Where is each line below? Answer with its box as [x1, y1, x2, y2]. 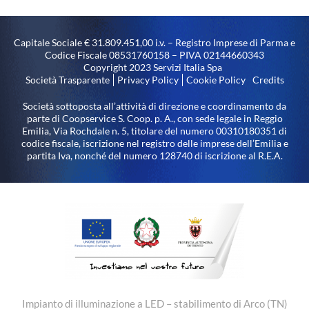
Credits [252, 74, 284, 86]
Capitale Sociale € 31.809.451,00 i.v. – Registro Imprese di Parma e [14, 37, 295, 48]
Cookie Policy [186, 74, 246, 86]
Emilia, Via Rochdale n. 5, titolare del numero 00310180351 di [22, 125, 287, 137]
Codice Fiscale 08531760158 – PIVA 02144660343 [45, 49, 264, 61]
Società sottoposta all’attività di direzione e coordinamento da [23, 100, 286, 112]
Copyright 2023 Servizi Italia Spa [83, 61, 222, 73]
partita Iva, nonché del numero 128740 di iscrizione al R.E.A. [26, 150, 283, 161]
